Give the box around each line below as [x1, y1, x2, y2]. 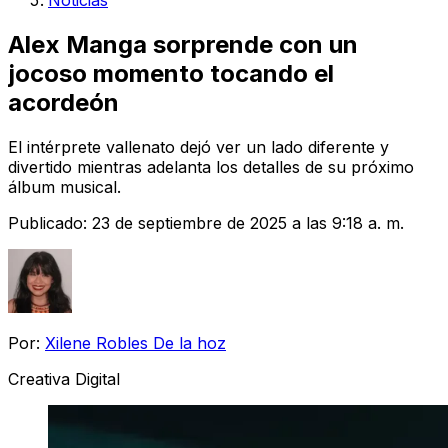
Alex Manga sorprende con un [8, 29, 358, 59]
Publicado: [8, 212, 92, 233]
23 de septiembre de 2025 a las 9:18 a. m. [92, 212, 404, 233]
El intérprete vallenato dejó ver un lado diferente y [8, 136, 389, 157]
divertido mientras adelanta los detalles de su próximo [8, 156, 414, 177]
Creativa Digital [8, 368, 120, 389]
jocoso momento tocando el [8, 58, 334, 88]
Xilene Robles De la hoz [45, 332, 226, 353]
